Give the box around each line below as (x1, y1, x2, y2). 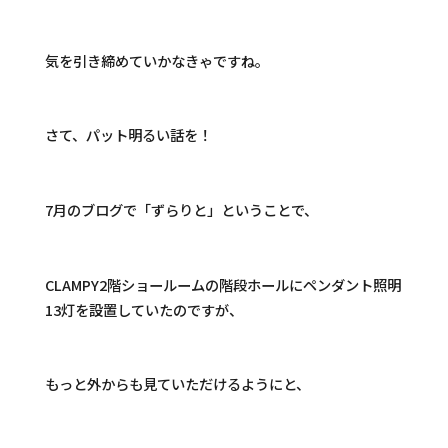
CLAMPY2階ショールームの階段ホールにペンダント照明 (44, 273, 401, 295)
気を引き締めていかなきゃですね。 (44, 49, 269, 71)
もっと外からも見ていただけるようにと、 (44, 373, 310, 395)
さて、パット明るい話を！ (44, 124, 212, 146)
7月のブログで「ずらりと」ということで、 (44, 198, 318, 220)
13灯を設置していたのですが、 (44, 298, 243, 320)
